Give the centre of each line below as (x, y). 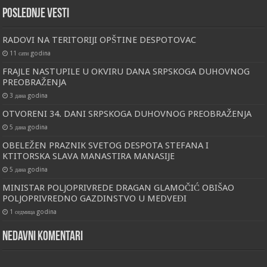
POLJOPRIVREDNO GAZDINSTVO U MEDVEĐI (95, 199)
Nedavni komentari (43, 237)
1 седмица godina (33, 212)
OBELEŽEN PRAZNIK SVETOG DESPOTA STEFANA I (106, 146)
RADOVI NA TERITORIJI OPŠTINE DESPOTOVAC (100, 40)
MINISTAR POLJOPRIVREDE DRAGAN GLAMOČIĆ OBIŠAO (119, 188)
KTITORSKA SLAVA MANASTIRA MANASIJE (89, 156)
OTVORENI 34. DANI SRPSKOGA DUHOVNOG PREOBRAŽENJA (127, 114)
